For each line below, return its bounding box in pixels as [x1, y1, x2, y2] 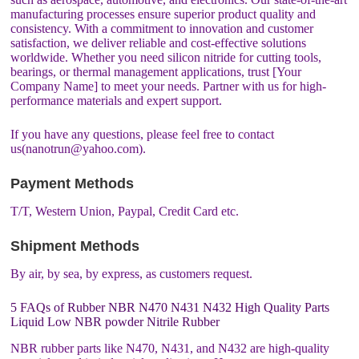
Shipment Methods [10, 238, 140, 255]
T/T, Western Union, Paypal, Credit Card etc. [10, 204, 240, 219]
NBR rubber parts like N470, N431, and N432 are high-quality [10, 341, 330, 355]
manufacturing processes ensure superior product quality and [10, 7, 317, 22]
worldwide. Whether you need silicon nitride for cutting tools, [10, 50, 322, 65]
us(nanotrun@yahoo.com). [10, 142, 147, 156]
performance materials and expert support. [10, 94, 223, 108]
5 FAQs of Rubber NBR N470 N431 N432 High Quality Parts [10, 300, 330, 314]
